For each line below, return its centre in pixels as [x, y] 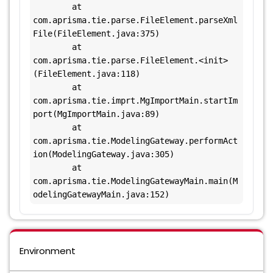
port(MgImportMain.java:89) [96, 114]
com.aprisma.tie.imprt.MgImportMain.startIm [135, 101]
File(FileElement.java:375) [96, 34]
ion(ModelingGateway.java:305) [104, 154]
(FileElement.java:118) [87, 74]
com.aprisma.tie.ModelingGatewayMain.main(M [135, 181]
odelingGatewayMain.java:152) [101, 194]
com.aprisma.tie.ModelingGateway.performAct [135, 141]
